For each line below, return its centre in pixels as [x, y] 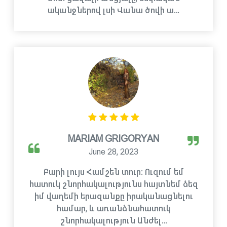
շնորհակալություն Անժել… [113, 221]
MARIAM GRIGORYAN [113, 139]
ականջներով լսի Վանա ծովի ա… [113, 10]
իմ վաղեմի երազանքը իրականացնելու [113, 196]
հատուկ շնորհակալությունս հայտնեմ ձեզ [113, 184]
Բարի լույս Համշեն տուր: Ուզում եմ [113, 172]
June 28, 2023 [113, 152]
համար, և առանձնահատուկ [113, 209]
